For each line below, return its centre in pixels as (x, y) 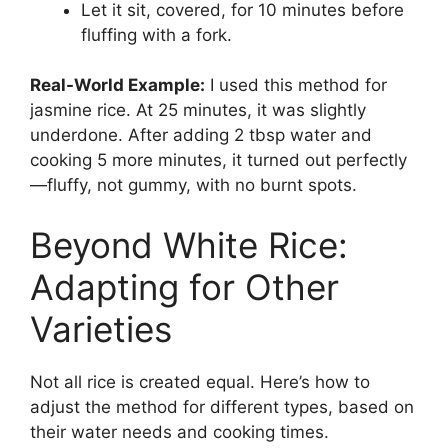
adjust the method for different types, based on (222, 406)
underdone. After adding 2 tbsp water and (201, 135)
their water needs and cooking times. (179, 431)
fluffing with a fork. (156, 34)
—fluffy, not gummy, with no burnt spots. (193, 185)
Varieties (101, 328)
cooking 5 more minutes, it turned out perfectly (218, 160)
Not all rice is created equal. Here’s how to (200, 381)
